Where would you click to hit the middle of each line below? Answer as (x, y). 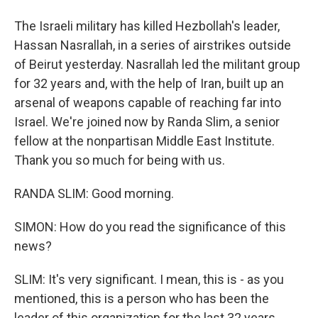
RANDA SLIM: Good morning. (94, 193)
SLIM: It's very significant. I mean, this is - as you (149, 279)
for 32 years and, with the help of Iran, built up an (149, 83)
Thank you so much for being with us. (120, 160)
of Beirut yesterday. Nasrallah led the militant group (157, 64)
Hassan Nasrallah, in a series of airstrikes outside (153, 45)
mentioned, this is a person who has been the (142, 298)
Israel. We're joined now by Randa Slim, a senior (147, 122)
